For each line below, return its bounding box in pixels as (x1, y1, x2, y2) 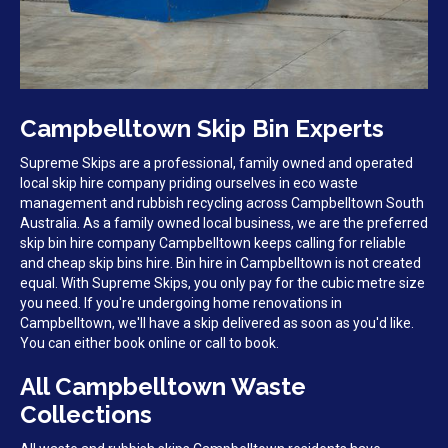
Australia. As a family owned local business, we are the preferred (20, 215, 428, 232)
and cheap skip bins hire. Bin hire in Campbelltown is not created (20, 255, 421, 272)
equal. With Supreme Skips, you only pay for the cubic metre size (20, 275, 425, 292)
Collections (20, 400, 152, 430)
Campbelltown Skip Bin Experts (20, 114, 384, 144)
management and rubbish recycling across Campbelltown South (20, 195, 424, 212)
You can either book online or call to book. (20, 335, 279, 352)
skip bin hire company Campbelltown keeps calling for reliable (20, 235, 406, 252)
